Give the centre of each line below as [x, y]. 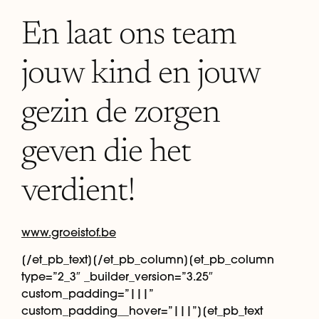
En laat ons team [129, 35]
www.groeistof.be [69, 232]
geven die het [106, 153]
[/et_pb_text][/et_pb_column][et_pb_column [148, 260]
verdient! [78, 192]
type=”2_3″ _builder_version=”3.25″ [117, 277]
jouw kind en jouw [141, 74]
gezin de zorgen [121, 114]
